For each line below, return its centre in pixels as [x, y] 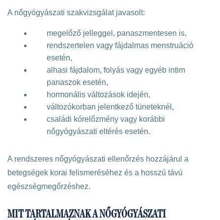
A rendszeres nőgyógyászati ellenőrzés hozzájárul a [98, 159]
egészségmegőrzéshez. [49, 186]
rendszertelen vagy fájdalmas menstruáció [120, 45]
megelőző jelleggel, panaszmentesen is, [117, 33]
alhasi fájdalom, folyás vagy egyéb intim [116, 70]
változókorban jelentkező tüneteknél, [110, 107]
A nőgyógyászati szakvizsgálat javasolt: [76, 13]
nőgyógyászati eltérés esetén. [98, 131]
